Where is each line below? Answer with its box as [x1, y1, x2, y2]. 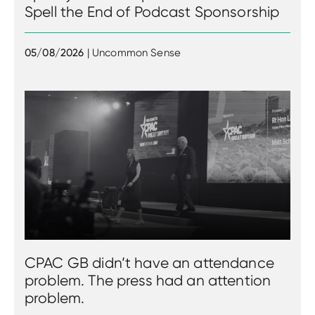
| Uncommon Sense [86, 46, 181, 59]
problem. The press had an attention [25, 271, 271, 290]
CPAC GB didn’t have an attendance [25, 254, 274, 272]
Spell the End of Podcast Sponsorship [25, 3, 280, 20]
